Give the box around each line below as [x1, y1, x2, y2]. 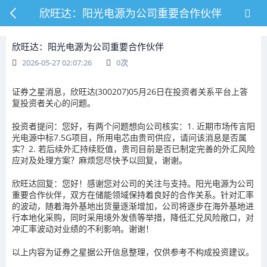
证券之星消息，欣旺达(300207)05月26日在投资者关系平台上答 [12, 86, 248, 97]
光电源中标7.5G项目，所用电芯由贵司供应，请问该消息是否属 [12, 132, 247, 143]
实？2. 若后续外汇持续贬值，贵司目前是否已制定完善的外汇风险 [12, 143, 255, 154]
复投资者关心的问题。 [12, 97, 95, 108]
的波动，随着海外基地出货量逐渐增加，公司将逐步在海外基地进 [12, 200, 254, 212]
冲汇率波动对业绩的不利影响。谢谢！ [12, 223, 154, 234]
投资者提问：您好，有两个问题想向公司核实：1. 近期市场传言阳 [12, 120, 255, 132]
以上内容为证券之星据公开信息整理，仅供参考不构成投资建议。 [12, 246, 254, 257]
